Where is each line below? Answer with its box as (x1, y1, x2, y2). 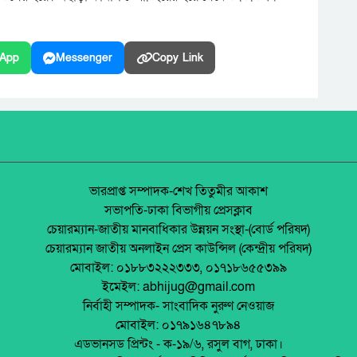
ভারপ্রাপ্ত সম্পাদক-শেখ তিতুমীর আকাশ (89, 182, 268, 200)
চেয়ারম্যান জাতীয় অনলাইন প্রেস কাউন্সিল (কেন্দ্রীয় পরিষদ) (45, 240, 312, 257)
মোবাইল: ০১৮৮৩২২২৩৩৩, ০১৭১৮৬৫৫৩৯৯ (70, 259, 287, 277)
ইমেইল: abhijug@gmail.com (102, 278, 255, 296)
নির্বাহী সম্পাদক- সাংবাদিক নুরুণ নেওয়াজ (83, 297, 274, 315)
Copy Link (152, 50, 203, 65)
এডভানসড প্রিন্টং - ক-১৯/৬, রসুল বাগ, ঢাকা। (74, 335, 283, 353)
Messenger (56, 50, 112, 65)
